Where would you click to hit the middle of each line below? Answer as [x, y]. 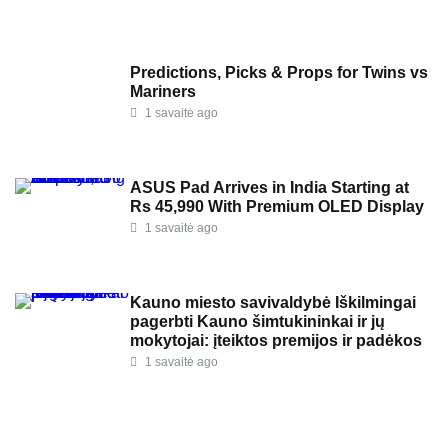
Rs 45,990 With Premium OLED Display [277, 207]
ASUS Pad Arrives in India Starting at [269, 188]
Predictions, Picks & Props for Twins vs [279, 73]
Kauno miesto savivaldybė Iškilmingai [273, 303]
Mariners [163, 92]
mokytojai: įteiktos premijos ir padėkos [276, 341]
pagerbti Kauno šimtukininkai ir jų [257, 322]
